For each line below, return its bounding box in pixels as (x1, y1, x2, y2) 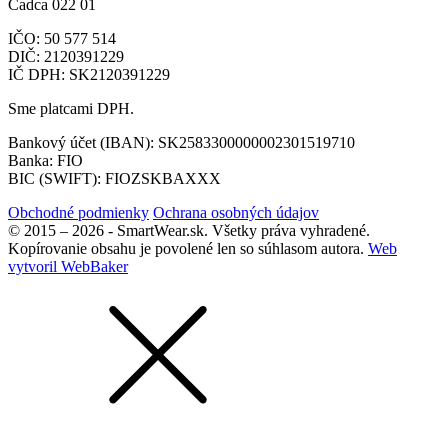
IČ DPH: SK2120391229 (8, 65, 170, 83)
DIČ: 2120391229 (8, 47, 124, 65)
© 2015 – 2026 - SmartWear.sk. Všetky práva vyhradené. (8, 221, 370, 239)
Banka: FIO (8, 151, 83, 169)
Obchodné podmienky (8, 203, 149, 221)
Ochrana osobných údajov (153, 203, 319, 221)
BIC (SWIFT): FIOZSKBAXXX (8, 169, 221, 187)
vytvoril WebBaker (8, 257, 128, 275)
